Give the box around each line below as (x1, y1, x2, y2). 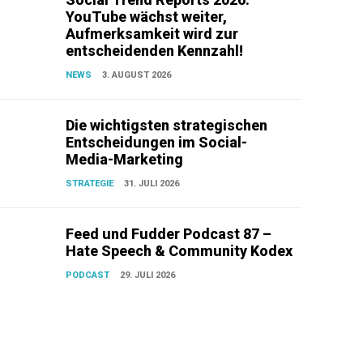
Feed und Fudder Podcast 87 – (66, 225, 272, 243)
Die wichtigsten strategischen (66, 117, 268, 135)
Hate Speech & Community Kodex (66, 242, 293, 260)
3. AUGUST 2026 (102, 70, 172, 81)
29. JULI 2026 (120, 270, 176, 281)
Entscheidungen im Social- (66, 134, 248, 152)
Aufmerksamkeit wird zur (66, 25, 239, 43)
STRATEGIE (66, 178, 114, 190)
